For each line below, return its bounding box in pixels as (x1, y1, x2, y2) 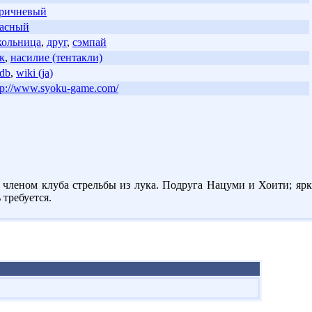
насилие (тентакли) (10, 51, 102, 63)
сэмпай (72, 36, 107, 48)
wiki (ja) (16, 66, 53, 79)
